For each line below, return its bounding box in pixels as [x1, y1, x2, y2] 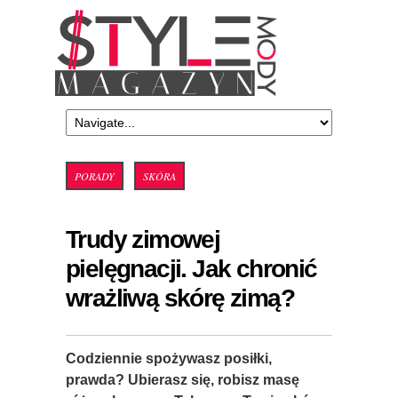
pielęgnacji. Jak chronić [66, 255, 317, 283]
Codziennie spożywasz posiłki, [66, 351, 272, 366]
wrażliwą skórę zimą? [66, 284, 294, 312]
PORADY [75, 169, 115, 183]
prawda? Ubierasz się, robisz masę [66, 372, 299, 387]
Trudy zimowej [66, 226, 220, 253]
